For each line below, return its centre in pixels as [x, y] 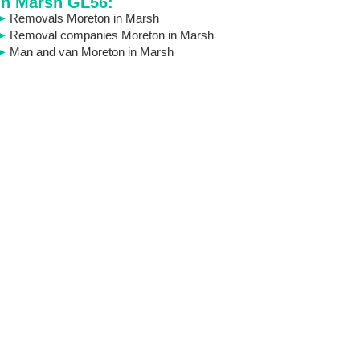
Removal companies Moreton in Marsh [111, 35]
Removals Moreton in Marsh [84, 18]
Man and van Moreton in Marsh [91, 52]
